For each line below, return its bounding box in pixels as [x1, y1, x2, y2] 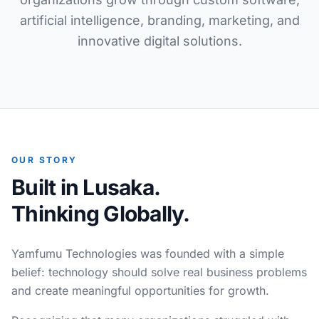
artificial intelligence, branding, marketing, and [19, 13, 300, 28]
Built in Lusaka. [11, 174, 160, 200]
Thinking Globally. [11, 201, 190, 226]
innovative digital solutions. [77, 33, 242, 48]
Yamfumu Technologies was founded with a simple [11, 246, 284, 261]
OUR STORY [11, 155, 78, 165]
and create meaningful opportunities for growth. [11, 283, 269, 298]
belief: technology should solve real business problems [11, 265, 307, 279]
